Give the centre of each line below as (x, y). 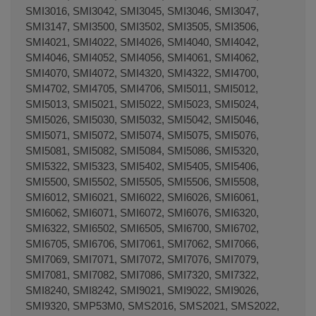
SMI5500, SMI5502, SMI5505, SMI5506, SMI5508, (142, 181)
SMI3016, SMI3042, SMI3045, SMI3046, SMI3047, (142, 11)
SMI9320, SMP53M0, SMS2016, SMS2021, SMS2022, (152, 305)
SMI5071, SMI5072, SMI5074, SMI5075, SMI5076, (142, 135)
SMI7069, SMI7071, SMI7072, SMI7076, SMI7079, (142, 259)
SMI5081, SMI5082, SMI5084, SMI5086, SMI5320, (142, 150)
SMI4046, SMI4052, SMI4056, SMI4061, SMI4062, (142, 57)
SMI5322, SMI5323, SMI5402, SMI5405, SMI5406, (142, 166)
